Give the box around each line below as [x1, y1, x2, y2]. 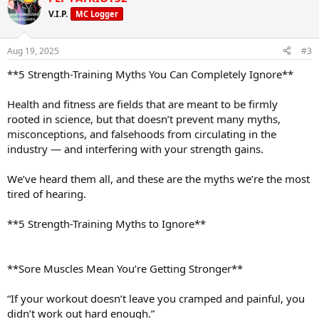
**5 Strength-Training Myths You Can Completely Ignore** [7, 66, 293, 81]
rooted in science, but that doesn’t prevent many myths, [7, 111, 281, 126]
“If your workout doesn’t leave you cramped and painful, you [7, 291, 305, 305]
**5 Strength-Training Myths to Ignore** [7, 216, 206, 231]
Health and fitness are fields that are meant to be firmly [7, 96, 278, 111]
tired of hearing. [7, 186, 86, 201]
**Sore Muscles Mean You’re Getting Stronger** [7, 261, 243, 276]
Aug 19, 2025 [7, 44, 59, 57]
